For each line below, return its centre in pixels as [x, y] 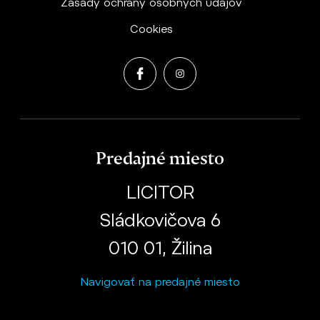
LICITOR [160, 193]
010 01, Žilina [160, 249]
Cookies [151, 30]
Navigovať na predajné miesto [160, 282]
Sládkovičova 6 [160, 221]
